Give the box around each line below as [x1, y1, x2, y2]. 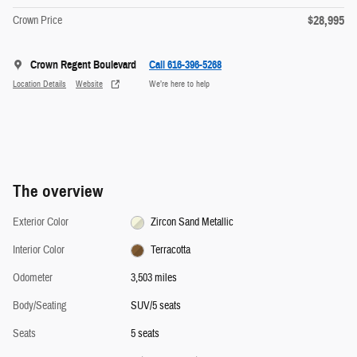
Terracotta [151, 243, 191, 258]
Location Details [13, 78, 66, 89]
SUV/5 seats [130, 299, 181, 314]
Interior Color [13, 243, 65, 258]
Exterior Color [13, 215, 69, 230]
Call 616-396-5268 [149, 58, 222, 73]
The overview [13, 181, 103, 202]
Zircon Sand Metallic [151, 215, 234, 230]
